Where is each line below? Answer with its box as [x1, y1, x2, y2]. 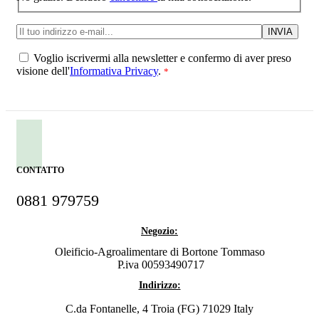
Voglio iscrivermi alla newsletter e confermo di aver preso [31, 51, 291, 64]
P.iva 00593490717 [115, 258, 204, 271]
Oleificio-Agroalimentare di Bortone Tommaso [54, 245, 265, 258]
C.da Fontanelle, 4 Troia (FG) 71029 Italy [66, 302, 253, 315]
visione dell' [16, 64, 70, 77]
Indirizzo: [138, 279, 181, 291]
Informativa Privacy [70, 64, 158, 77]
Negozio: [141, 225, 178, 236]
